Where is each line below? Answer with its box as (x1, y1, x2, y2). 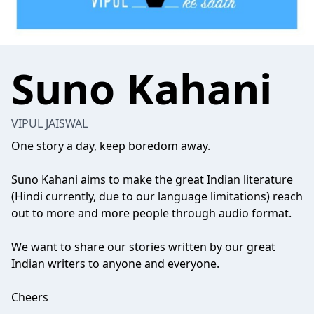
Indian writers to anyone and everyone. (11, 256, 219, 271)
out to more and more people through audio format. (11, 205, 292, 221)
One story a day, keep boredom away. (11, 138, 210, 153)
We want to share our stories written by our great (11, 239, 275, 254)
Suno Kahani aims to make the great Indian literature (11, 172, 293, 187)
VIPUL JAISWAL (11, 116, 88, 131)
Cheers (11, 289, 48, 305)
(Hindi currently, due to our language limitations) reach (11, 189, 303, 204)
